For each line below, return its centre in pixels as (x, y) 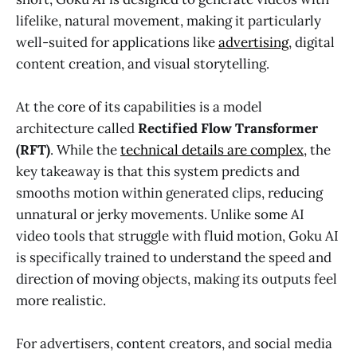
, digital (312, 42)
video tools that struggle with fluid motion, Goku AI (177, 236)
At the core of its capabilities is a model (139, 107)
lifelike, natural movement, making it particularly (169, 20)
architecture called (77, 129)
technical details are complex (212, 150)
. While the (85, 150)
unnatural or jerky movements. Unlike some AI (160, 215)
